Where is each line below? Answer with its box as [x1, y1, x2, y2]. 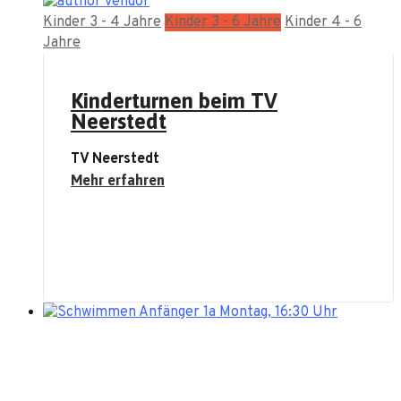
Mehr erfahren [71, 172, 165, 189]
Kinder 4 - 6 [285, 13, 362, 31]
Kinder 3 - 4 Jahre [43, 13, 161, 31]
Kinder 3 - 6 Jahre [165, 13, 281, 31]
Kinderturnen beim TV [71, 89, 277, 114]
